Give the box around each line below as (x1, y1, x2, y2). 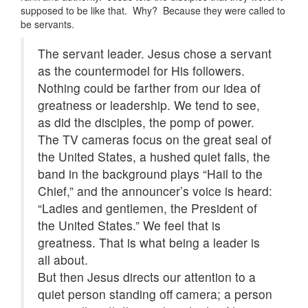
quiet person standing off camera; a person (38, 285, 272, 303)
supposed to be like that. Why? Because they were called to (21, 3, 285, 18)
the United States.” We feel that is (38, 217, 221, 234)
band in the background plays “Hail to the (38, 165, 263, 183)
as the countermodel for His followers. (38, 62, 245, 80)
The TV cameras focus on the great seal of (38, 131, 272, 148)
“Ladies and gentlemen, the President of (38, 199, 257, 217)
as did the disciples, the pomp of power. (38, 113, 254, 131)
